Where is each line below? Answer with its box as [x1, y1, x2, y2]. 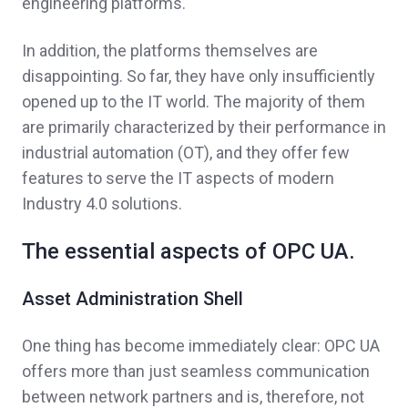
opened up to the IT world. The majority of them [22, 92, 365, 112]
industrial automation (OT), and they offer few [22, 143, 350, 163]
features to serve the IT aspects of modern [22, 168, 334, 189]
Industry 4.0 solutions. [22, 194, 186, 214]
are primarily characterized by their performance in [22, 117, 386, 138]
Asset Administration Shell [22, 288, 243, 311]
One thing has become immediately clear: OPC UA [22, 336, 380, 356]
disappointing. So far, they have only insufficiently [22, 66, 375, 87]
